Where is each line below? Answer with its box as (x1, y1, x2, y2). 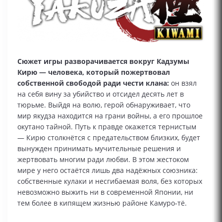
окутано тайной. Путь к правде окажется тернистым (17, 122, 196, 132)
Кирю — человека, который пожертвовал (17, 67, 170, 77)
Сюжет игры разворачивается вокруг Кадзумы (17, 56, 189, 66)
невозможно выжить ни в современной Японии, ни (17, 187, 193, 197)
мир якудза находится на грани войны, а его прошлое (17, 111, 203, 121)
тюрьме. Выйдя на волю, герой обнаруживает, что (17, 100, 190, 110)
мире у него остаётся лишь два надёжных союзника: (17, 166, 198, 175)
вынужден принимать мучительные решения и (17, 144, 181, 154)
